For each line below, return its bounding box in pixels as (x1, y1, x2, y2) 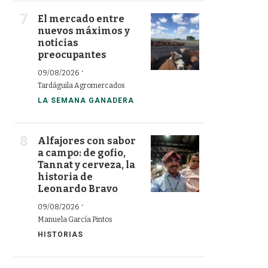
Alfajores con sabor (38, 135, 136, 147)
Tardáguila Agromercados (38, 81, 125, 90)
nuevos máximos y (38, 25, 130, 36)
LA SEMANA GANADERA (38, 96, 134, 105)
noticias (38, 36, 78, 48)
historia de (38, 170, 93, 182)
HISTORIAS (38, 230, 83, 239)
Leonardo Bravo (38, 182, 118, 194)
